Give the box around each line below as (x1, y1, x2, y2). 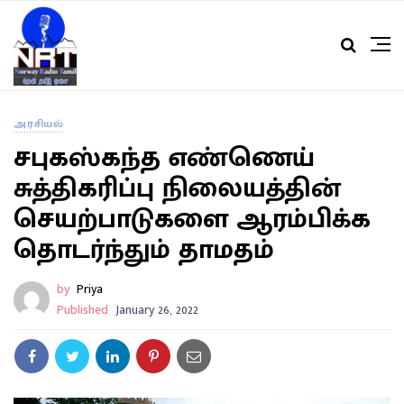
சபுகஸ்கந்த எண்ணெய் (14, 135, 315, 181)
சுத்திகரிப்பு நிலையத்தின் (14, 166, 341, 212)
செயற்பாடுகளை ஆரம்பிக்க (14, 197, 371, 243)
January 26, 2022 (115, 299, 198, 321)
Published (57, 299, 108, 321)
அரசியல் (14, 115, 64, 133)
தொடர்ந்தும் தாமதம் (14, 227, 274, 273)
